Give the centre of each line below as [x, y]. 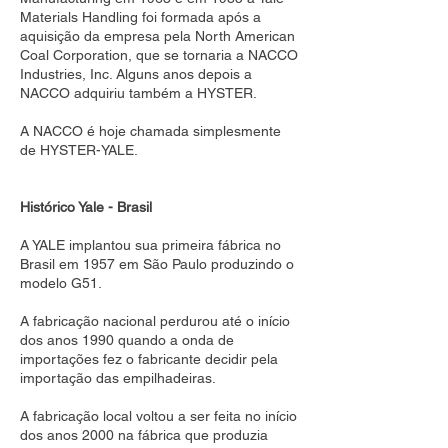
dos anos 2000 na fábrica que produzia [144, 435]
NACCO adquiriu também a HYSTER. [138, 93]
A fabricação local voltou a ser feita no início [158, 416]
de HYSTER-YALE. [79, 150]
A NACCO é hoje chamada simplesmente [150, 131]
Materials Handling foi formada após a [140, 17]
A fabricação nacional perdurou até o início [155, 321]
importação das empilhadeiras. [121, 378]
